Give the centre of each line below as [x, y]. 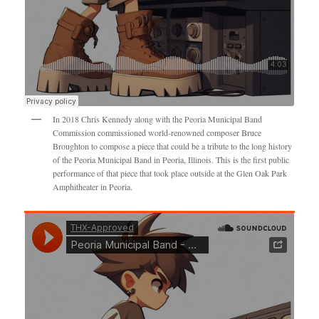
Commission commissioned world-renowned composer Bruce [157, 132]
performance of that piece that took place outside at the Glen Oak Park [170, 173]
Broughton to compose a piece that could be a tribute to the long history [173, 146]
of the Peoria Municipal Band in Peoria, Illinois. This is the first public [171, 159]
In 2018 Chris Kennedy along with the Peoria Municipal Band [158, 119]
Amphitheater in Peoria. [93, 186]
